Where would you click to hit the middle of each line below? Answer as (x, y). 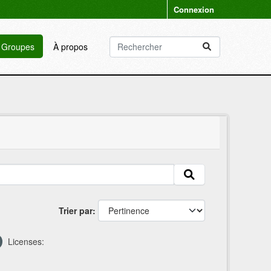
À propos (70, 46)
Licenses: (26, 241)
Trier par (76, 211)
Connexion (194, 9)
